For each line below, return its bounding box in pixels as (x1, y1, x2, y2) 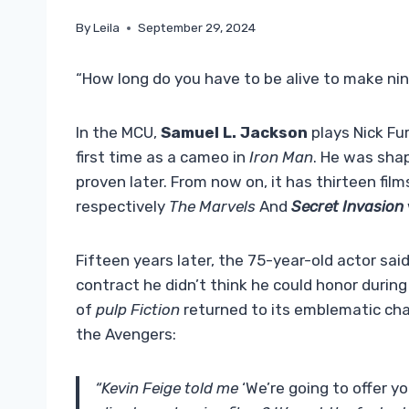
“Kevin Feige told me (95, 379, 242, 398)
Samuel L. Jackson (161, 123, 308, 142)
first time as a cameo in (76, 148, 249, 167)
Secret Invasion (291, 197, 404, 216)
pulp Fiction (96, 300, 180, 320)
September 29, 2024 (138, 20, 257, 36)
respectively (76, 197, 169, 216)
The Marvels (169, 197, 256, 216)
